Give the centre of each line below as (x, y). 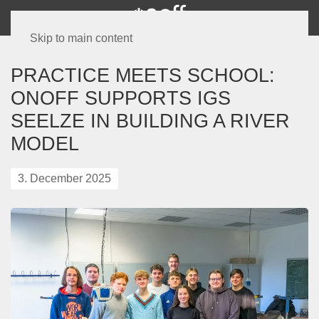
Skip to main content (81, 38)
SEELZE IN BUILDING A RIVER (150, 121)
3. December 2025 (64, 178)
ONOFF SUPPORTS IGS (121, 98)
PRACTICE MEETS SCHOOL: (143, 75)
